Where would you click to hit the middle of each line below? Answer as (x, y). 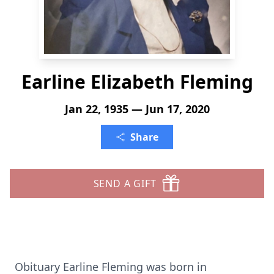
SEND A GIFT (125, 183)
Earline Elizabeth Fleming (137, 82)
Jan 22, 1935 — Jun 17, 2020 (137, 109)
